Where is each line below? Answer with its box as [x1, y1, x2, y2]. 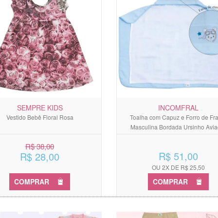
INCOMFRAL [158, 102, 199, 112]
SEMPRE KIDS [17, 102, 63, 112]
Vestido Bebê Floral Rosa [6, 112, 73, 121]
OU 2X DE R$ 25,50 [152, 163, 205, 171]
